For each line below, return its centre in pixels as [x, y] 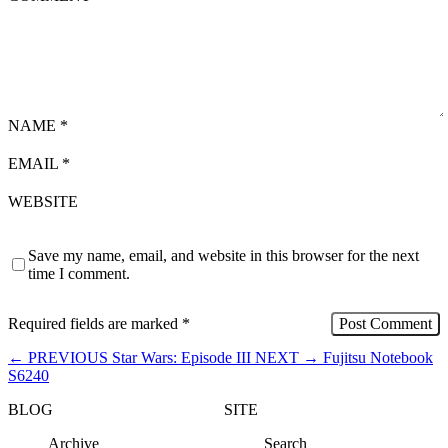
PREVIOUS [68, 357]
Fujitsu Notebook [378, 357]
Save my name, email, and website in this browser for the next [223, 255]
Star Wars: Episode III [181, 357]
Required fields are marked [95, 323]
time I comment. [79, 273]
